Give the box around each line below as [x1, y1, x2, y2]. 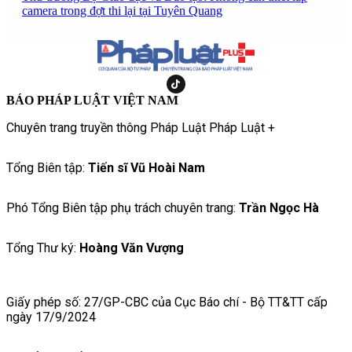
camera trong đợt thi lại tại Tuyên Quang [22, 3, 222, 17]
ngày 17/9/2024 [6, 309, 96, 324]
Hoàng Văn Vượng [79, 240, 184, 255]
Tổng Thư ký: [6, 240, 79, 255]
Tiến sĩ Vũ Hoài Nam [88, 159, 205, 175]
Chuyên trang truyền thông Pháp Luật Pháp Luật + [6, 119, 275, 135]
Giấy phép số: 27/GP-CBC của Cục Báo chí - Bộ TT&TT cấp [6, 294, 328, 310]
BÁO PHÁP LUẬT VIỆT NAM [6, 93, 178, 107]
